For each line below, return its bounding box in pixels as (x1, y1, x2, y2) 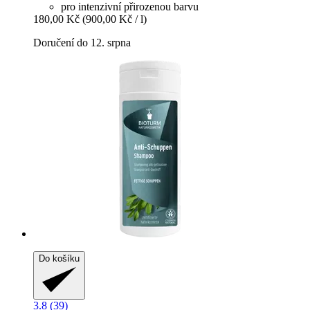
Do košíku (39, 253, 80, 264)
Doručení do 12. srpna (33, 36, 131, 48)
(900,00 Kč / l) (82, 12, 147, 25)
